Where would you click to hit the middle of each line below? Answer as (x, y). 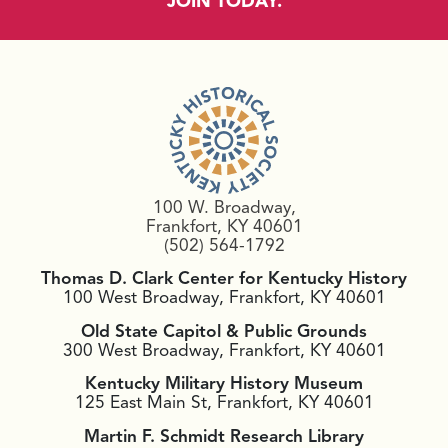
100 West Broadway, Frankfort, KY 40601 (224, 297)
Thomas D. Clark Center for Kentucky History (224, 278)
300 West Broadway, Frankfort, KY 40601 (224, 349)
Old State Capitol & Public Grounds (224, 330)
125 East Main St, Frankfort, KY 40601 (224, 402)
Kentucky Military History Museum (224, 383)
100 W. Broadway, (224, 206)
